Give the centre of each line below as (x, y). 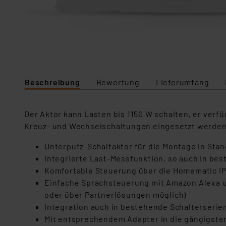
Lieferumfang (182, 82)
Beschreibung (52, 82)
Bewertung (118, 82)
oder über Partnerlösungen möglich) (116, 194)
